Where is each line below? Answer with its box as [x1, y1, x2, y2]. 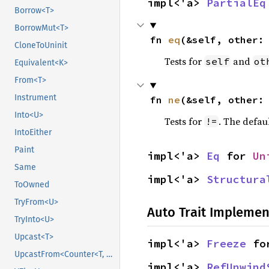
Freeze [207, 237, 246, 250]
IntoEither [14, 127, 52, 138]
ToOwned [14, 180, 49, 190]
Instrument [14, 92, 56, 103]
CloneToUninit [14, 40, 67, 51]
